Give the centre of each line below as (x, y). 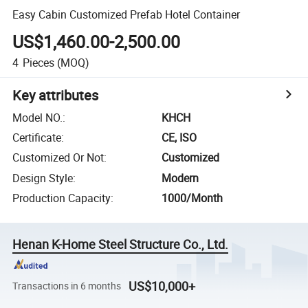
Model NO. (38, 117)
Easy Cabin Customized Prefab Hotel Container (126, 14)
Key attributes (56, 95)
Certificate (37, 138)
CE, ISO (179, 138)
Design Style (43, 178)
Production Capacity (62, 198)
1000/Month (192, 198)
